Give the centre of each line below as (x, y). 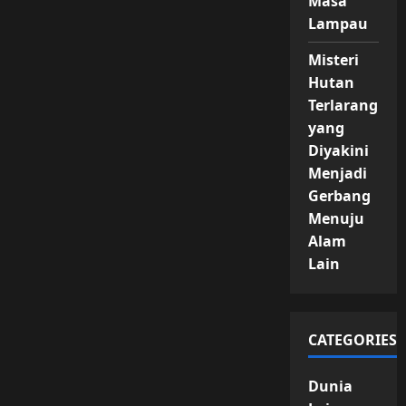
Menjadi (337, 173)
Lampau (338, 24)
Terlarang (343, 105)
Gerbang (339, 196)
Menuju (336, 218)
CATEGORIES (352, 340)
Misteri (333, 60)
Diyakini (338, 150)
